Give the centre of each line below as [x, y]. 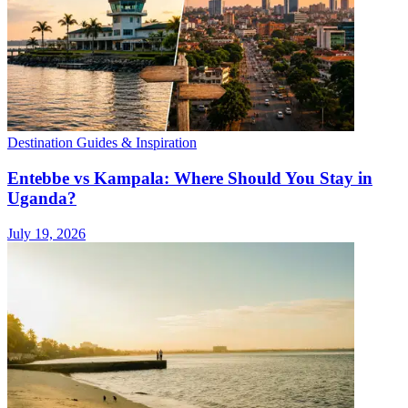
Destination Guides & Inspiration [102, 143]
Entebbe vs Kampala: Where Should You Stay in [190, 178]
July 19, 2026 [46, 233]
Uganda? [42, 198]
